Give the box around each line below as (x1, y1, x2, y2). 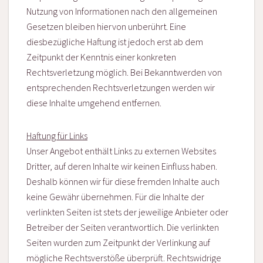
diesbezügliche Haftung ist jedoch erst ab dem (26, 36, 203, 48)
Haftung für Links (26, 130, 87, 142)
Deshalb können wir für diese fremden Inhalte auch (26, 176, 220, 188)
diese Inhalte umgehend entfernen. (26, 97, 161, 109)
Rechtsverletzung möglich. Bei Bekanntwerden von (26, 66, 222, 79)
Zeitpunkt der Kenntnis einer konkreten (26, 51, 176, 63)
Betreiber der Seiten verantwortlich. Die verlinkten (26, 221, 219, 234)
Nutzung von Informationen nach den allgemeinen (26, 5, 217, 18)
